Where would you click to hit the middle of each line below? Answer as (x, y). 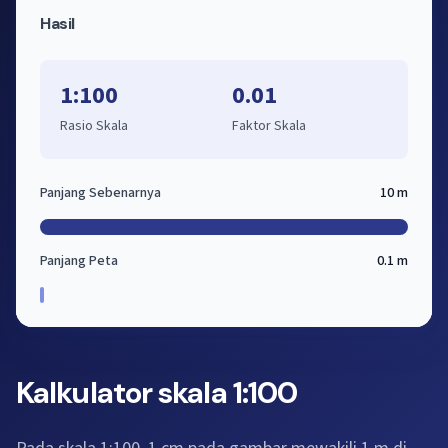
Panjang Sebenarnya (100, 193)
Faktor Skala (269, 126)
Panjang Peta (79, 261)
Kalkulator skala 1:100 (157, 392)
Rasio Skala (94, 126)
